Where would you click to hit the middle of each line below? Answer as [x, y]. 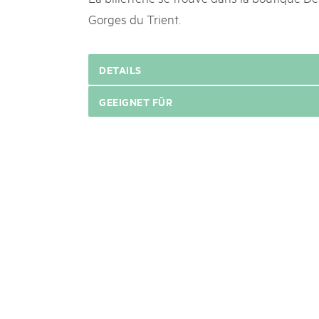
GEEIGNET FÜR [136, 101]
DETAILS [120, 69]
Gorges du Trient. [135, 19]
